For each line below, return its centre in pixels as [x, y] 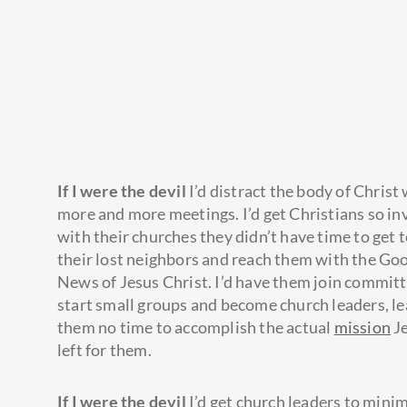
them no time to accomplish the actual [196, 328]
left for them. [106, 350]
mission [362, 328]
